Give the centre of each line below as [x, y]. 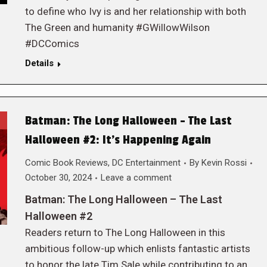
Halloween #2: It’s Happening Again [118, 140]
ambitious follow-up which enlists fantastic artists [137, 249]
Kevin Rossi [224, 163]
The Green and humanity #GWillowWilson [117, 27]
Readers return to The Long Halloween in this [125, 232]
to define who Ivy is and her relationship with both [135, 11]
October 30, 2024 [58, 178]
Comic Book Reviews [66, 163]
